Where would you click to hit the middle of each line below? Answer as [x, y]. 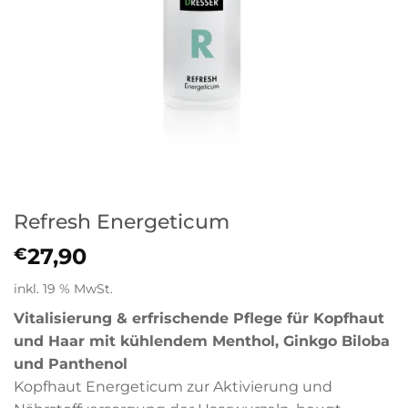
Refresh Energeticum [122, 222]
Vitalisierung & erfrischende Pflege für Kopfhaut [199, 319]
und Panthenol [71, 364]
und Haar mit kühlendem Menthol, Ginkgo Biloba [202, 342]
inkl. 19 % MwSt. [63, 289]
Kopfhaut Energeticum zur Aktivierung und [173, 387]
